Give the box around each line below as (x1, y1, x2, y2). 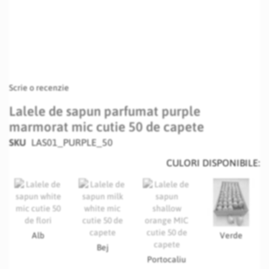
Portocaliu (147, 255, 186, 264)
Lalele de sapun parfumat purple (9, 103, 201, 119)
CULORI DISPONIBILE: (166, 157, 260, 168)
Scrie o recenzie (9, 83, 69, 92)
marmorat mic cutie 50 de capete (9, 119, 204, 134)
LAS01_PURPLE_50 (31, 137, 113, 148)
